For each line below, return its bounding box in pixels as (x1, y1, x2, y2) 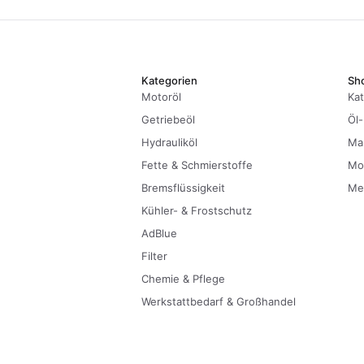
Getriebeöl (141, 113, 195, 126)
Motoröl (141, 90, 181, 103)
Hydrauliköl (141, 136, 197, 149)
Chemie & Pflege (141, 272, 225, 285)
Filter (141, 249, 167, 262)
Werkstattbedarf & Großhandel (141, 295, 296, 308)
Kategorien (141, 74, 197, 87)
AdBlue (141, 227, 177, 240)
